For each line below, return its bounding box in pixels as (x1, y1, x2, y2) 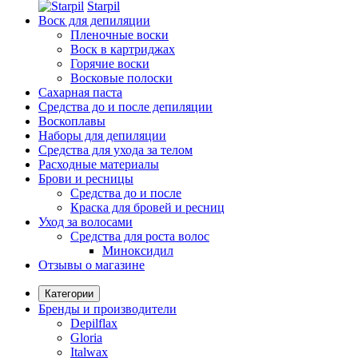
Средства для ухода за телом (38, 142, 193, 157)
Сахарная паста (38, 85, 122, 99)
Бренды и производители (38, 301, 177, 316)
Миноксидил (102, 243, 173, 257)
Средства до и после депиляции (38, 99, 213, 113)
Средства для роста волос (70, 229, 209, 243)
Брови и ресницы (38, 171, 133, 185)
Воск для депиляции (38, 13, 150, 27)
